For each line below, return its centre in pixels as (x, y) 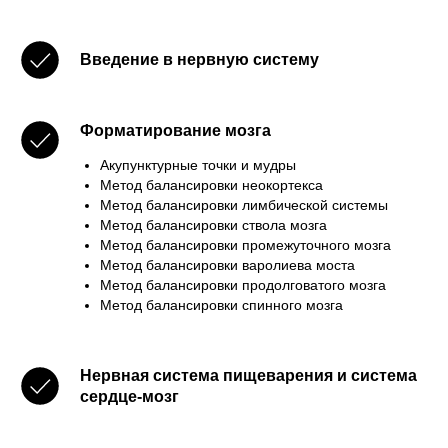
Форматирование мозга (175, 131)
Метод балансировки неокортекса (211, 185)
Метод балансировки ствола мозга (213, 225)
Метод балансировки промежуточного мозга (245, 245)
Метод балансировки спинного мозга (221, 305)
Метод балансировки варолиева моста (227, 265)
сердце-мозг (129, 397)
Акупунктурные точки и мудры (198, 165)
